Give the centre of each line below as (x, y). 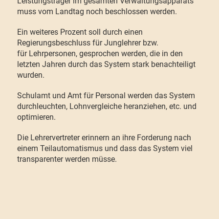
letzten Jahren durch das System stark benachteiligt (106, 64)
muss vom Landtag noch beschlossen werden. (97, 11)
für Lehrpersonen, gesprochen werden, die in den (100, 54)
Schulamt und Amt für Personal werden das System (106, 96)
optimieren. (36, 117)
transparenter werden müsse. (67, 159)
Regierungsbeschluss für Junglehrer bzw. (88, 43)
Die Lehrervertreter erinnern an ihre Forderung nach (104, 138)
